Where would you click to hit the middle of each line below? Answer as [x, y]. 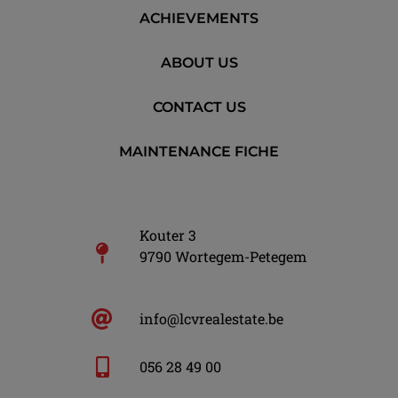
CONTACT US [199, 107]
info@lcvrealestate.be [211, 319]
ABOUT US [199, 63]
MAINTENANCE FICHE [199, 152]
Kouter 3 [168, 235]
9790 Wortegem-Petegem [223, 257]
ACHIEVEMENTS [199, 19]
